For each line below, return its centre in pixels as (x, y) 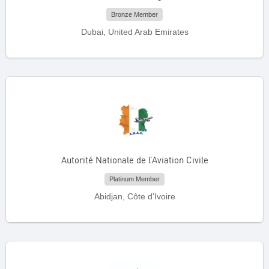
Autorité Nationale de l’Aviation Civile (134, 160)
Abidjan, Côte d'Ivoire (134, 197)
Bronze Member (134, 14)
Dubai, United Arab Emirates (134, 32)
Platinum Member (134, 179)
